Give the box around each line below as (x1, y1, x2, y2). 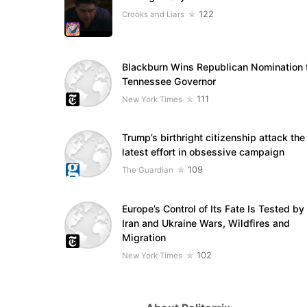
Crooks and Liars (121, 10, 184, 20)
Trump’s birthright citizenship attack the (121, 132, 305, 144)
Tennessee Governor (121, 75, 216, 88)
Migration (121, 231, 166, 243)
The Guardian (121, 165, 173, 175)
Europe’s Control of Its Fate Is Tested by (121, 202, 304, 214)
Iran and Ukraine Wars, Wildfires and (121, 217, 290, 229)
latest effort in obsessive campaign (121, 146, 284, 158)
